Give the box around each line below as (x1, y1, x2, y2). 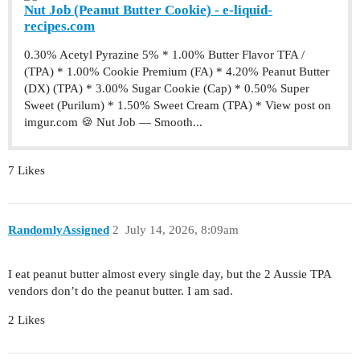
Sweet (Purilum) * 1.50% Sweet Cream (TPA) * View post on (24, 98, 331, 112)
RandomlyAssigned (8, 223, 109, 237)
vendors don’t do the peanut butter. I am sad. (8, 284, 233, 298)
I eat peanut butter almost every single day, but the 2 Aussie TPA (8, 268, 331, 281)
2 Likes (8, 313, 45, 327)
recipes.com (24, 18, 95, 34)
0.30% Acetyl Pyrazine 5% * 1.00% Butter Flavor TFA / (24, 47, 305, 61)
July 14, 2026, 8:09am (125, 223, 239, 237)
